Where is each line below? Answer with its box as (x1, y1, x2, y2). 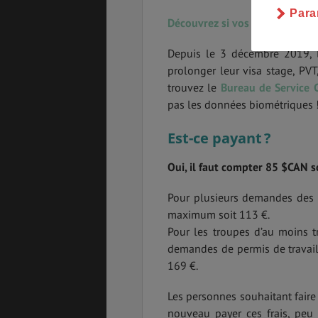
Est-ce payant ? (168, 128, 271, 148)
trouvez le (168, 79, 217, 94)
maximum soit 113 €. (168, 207, 270, 221)
